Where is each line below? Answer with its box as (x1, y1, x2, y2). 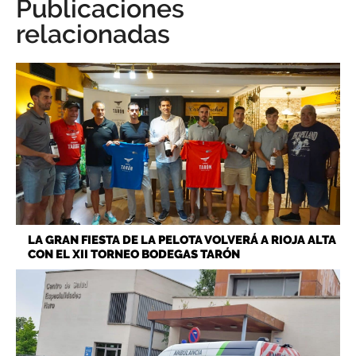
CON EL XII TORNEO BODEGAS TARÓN (28, 247, 240, 262)
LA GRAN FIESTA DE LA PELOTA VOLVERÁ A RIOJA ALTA (28, 233, 336, 248)
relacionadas (16, 19, 170, 49)
